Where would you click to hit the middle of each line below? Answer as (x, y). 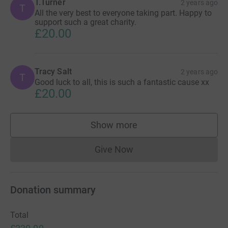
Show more (114, 125)
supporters (136, 130)
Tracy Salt (53, 72)
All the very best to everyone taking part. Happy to (123, 13)
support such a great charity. (85, 22)
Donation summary (53, 190)
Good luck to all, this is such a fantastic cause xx (122, 82)
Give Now (114, 150)
